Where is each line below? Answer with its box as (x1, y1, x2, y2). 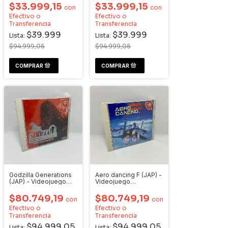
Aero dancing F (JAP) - (95, 171, 162, 179)
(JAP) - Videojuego (9, 178, 66, 185)
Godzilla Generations (9, 171, 72, 179)
